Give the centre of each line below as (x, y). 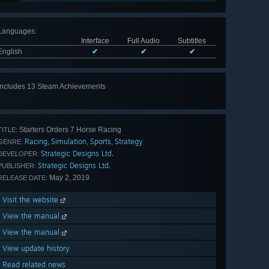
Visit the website (32, 200)
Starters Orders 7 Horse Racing (69, 130)
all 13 (195, 99)
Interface (95, 41)
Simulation (69, 142)
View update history (36, 249)
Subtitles (192, 41)
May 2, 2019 (68, 178)
